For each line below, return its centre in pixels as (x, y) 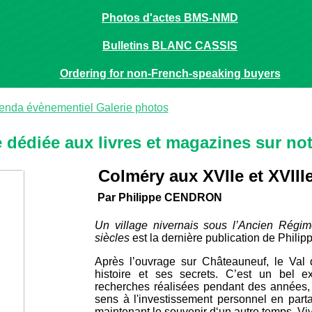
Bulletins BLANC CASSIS (170, 46)
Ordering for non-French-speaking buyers (170, 73)
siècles (112, 237)
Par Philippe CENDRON (158, 197)
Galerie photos (132, 108)
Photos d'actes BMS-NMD (170, 18)
